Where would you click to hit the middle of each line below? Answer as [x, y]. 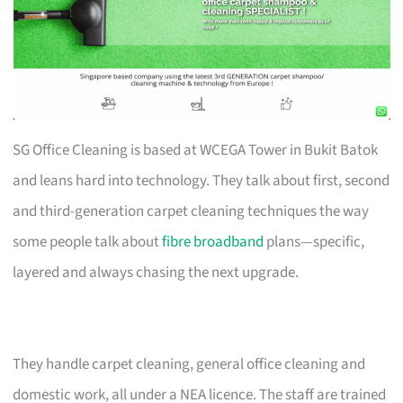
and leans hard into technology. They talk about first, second [201, 180]
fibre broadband [213, 242]
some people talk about [88, 242]
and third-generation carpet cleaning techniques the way [191, 211]
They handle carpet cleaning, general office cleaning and [189, 364]
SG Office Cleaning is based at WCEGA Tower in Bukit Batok [196, 150]
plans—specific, [314, 242]
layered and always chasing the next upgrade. [156, 272]
